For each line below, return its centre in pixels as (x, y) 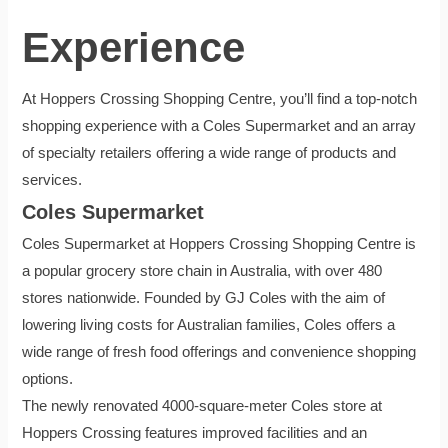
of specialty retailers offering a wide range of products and (209, 152)
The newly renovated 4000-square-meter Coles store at (202, 405)
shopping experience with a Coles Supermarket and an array (219, 125)
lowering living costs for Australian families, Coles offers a (209, 324)
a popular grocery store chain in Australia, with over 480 (202, 270)
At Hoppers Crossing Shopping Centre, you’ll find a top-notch (220, 98)
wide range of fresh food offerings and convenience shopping (219, 351)
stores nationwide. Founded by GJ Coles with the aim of (204, 297)
